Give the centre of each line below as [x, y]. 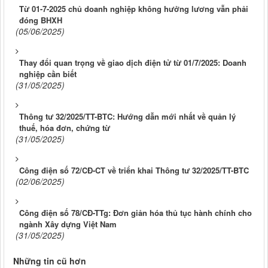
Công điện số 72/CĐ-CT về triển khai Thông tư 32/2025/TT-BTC [134, 170]
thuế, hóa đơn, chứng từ [65, 127]
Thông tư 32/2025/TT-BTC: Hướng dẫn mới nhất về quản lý [127, 116]
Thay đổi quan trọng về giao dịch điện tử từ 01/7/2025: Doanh [133, 62]
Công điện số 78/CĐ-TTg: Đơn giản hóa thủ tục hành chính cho [135, 212]
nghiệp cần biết [48, 74]
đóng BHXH [41, 20]
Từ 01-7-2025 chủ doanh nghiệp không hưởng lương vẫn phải [134, 8]
